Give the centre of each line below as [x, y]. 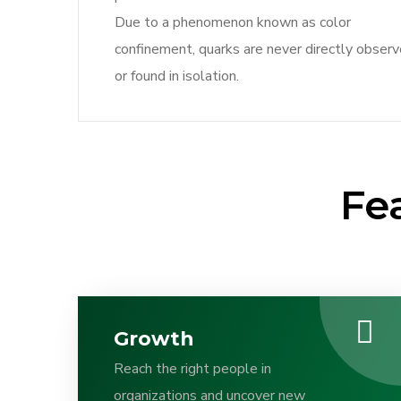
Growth [154, 339]
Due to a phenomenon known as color [233, 22]
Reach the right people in [192, 369]
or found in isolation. [177, 76]
